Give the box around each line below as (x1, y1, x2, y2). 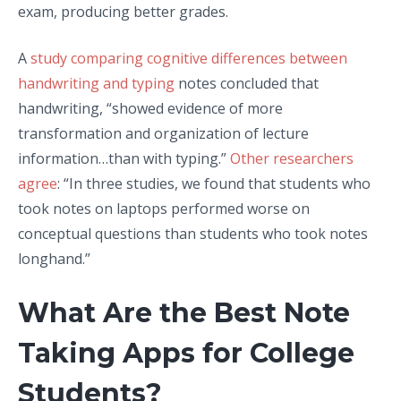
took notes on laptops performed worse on (18, 198, 310, 218)
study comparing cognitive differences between (27, 47, 347, 68)
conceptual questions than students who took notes (18, 223, 368, 243)
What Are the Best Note (18, 295, 350, 329)
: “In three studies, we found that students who (57, 173, 371, 193)
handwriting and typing (18, 73, 175, 93)
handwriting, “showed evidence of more (18, 98, 283, 118)
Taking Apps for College (18, 336, 354, 370)
